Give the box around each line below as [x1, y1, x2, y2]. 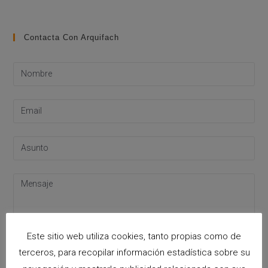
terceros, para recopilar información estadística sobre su [18, 247, 250, 258]
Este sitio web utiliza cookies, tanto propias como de [27, 230, 241, 242]
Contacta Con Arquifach [24, 32, 120, 42]
